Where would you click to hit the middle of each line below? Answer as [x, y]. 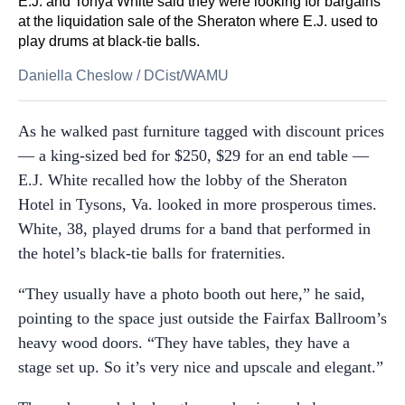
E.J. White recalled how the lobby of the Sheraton [183, 180]
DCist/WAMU [186, 75]
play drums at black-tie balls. [109, 41]
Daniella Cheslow [75, 75]
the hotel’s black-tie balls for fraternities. [152, 253]
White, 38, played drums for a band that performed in [194, 229]
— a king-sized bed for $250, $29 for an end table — [193, 155]
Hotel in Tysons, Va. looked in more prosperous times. [198, 204]
